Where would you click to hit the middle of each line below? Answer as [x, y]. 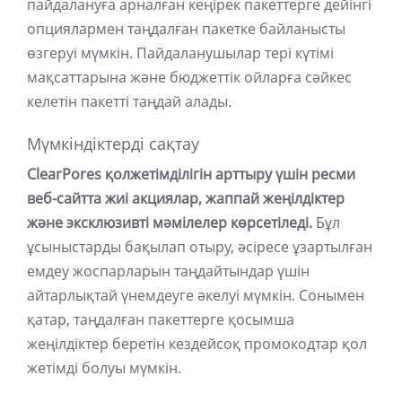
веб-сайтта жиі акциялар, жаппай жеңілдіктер [186, 199]
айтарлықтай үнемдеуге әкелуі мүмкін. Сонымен [196, 296]
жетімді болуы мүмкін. [104, 368]
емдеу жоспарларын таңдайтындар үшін [168, 271]
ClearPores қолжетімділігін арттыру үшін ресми [191, 175]
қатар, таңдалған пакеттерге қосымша [161, 320]
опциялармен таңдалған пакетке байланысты [186, 29]
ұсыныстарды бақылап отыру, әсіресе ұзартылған [200, 247]
